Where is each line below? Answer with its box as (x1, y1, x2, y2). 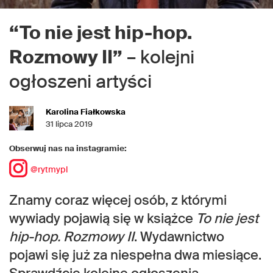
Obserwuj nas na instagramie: (9, 143, 127, 154)
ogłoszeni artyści (9, 69, 152, 93)
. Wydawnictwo (134, 228, 224, 246)
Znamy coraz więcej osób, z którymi (9, 191, 227, 209)
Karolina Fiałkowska (46, 107, 126, 117)
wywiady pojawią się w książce (9, 210, 196, 227)
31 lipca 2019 (46, 119, 93, 129)
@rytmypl (30, 163, 68, 175)
